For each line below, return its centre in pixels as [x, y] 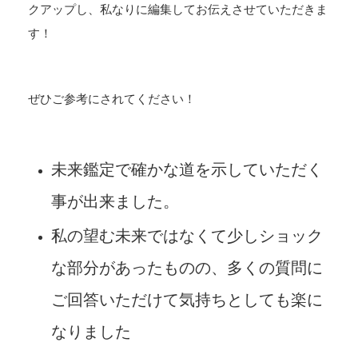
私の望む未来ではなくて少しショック [187, 235]
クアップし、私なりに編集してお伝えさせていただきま [178, 9]
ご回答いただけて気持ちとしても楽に [187, 299]
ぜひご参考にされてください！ [112, 99]
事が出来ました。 [115, 201]
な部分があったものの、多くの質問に [187, 267]
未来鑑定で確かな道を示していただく [187, 169]
